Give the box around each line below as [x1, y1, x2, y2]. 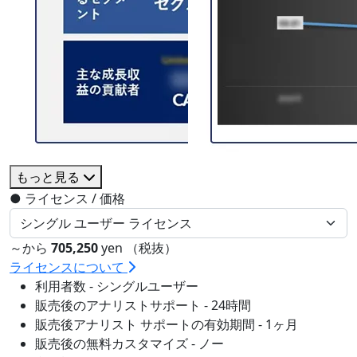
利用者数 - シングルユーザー [35, 277, 198, 295]
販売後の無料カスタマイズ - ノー [35, 334, 224, 352]
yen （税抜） [98, 238, 177, 257]
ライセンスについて [10, 257, 127, 276]
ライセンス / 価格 [22, 189, 125, 207]
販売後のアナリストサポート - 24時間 [35, 296, 251, 314]
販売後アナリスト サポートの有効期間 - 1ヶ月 [35, 315, 298, 333]
